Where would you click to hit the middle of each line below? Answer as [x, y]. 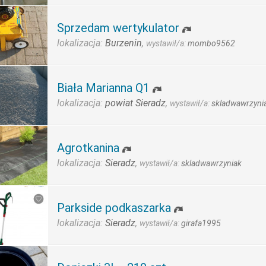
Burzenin [123, 43]
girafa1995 [201, 223]
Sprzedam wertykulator [118, 28]
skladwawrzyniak [211, 163]
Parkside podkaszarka [114, 208]
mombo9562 [211, 43]
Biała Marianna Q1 [103, 88]
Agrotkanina [88, 148]
